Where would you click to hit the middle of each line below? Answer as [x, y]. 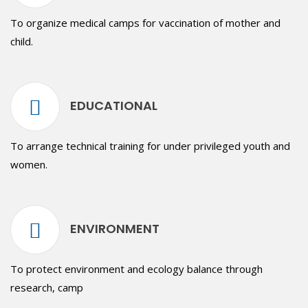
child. [22, 41]
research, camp [47, 287]
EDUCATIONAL [114, 106]
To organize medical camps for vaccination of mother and [145, 23]
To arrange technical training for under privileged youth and [150, 146]
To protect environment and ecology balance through [136, 269]
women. [29, 164]
